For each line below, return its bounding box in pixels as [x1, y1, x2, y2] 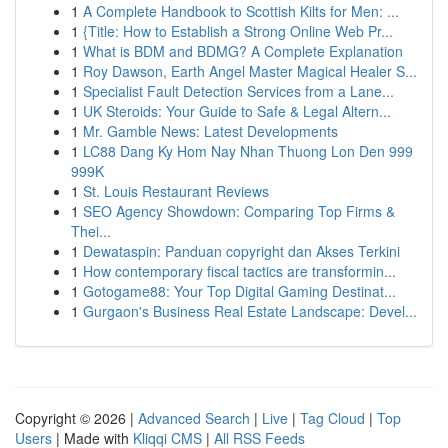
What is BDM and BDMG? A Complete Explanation [83, 41, 403, 61]
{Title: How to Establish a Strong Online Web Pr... [83, 21, 393, 41]
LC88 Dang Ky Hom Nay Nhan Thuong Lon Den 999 [83, 141, 413, 161]
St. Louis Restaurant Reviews [83, 181, 269, 201]
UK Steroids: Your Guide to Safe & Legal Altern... [83, 101, 391, 121]
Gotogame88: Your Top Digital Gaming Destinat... [83, 281, 396, 301]
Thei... [71, 221, 111, 241]
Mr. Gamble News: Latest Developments [83, 121, 338, 141]
